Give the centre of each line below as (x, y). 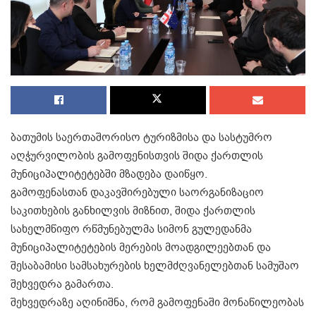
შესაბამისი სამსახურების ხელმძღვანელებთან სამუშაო (155, 266)
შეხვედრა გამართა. (62, 284)
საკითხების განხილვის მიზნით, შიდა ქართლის (133, 211)
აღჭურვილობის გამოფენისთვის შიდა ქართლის (137, 156)
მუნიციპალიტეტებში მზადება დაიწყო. (109, 174)
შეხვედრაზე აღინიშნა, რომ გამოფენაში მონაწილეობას (157, 302)
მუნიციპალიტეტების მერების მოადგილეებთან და (141, 247)
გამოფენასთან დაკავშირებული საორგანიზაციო (137, 192)
